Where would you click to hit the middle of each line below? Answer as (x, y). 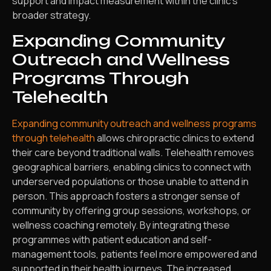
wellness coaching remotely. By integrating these (121, 225)
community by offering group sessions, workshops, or (132, 210)
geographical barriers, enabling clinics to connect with (132, 167)
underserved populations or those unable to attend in (130, 181)
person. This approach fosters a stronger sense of (126, 196)
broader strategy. (51, 15)
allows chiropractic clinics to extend (175, 138)
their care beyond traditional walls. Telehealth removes (133, 152)
